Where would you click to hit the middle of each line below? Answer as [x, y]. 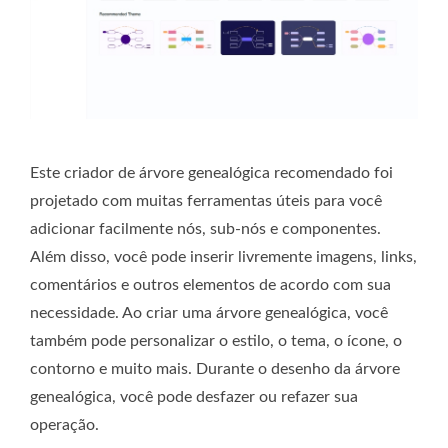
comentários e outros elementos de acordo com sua [210, 284]
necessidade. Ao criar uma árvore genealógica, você [209, 312]
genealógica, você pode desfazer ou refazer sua [194, 396]
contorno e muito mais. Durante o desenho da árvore [215, 368]
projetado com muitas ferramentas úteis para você [206, 200]
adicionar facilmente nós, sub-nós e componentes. [205, 228]
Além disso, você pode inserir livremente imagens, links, [223, 256]
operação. [64, 424]
